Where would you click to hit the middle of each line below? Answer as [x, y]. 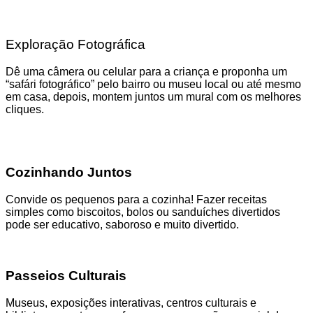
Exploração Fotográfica [75, 44]
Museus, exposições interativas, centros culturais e [131, 303]
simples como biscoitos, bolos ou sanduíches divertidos [143, 212]
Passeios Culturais [66, 275]
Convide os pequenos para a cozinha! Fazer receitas [136, 200]
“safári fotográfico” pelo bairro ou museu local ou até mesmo [153, 84]
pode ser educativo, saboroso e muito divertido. [122, 225]
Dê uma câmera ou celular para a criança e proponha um [146, 71]
